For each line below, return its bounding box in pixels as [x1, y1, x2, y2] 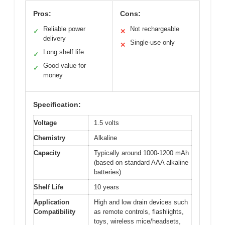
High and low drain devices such [94, 198, 188, 206]
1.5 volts [94, 119, 119, 127]
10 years [94, 183, 119, 191]
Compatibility [34, 208, 75, 216]
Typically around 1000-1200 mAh [94, 149, 189, 157]
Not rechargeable [130, 25, 179, 33]
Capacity [34, 149, 60, 157]
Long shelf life [43, 48, 84, 56]
